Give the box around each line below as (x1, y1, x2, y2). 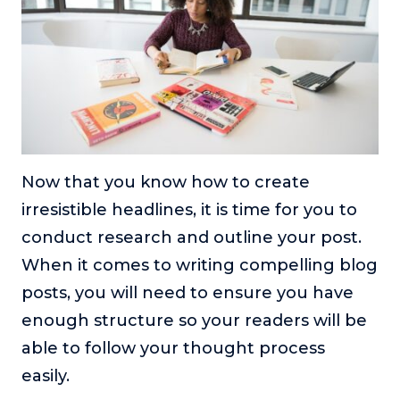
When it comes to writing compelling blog (21, 255, 378, 276)
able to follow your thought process (21, 338, 325, 359)
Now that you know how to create (21, 172, 310, 193)
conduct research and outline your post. (21, 228, 362, 248)
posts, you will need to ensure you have (21, 283, 354, 304)
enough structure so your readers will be (21, 311, 367, 331)
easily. (21, 366, 74, 387)
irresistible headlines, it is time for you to (21, 200, 357, 221)
